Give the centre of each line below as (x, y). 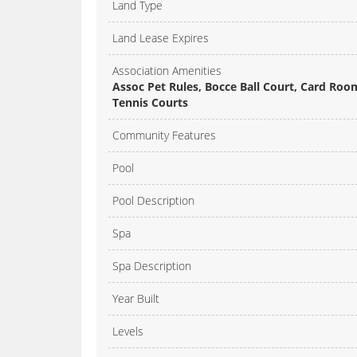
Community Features (164, 135)
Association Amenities (167, 71)
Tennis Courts (150, 103)
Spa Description (152, 266)
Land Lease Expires (161, 38)
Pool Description (153, 201)
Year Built (136, 299)
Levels (128, 331)
